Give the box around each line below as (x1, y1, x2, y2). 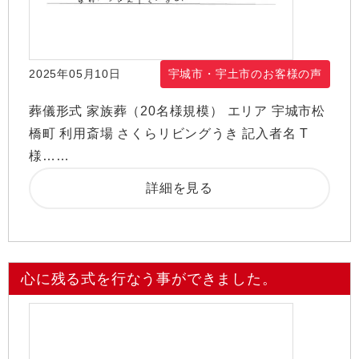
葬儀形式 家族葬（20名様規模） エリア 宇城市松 (29, 104, 325, 118)
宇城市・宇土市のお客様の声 (167, 67, 322, 80)
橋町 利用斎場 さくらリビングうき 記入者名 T (29, 127, 309, 140)
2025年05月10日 (29, 67, 121, 80)
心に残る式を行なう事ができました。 (21, 271, 277, 287)
